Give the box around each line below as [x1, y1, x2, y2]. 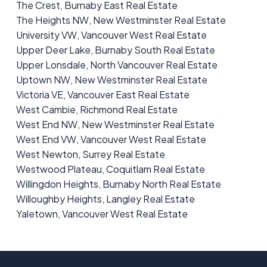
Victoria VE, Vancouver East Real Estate [15, 88, 190, 101]
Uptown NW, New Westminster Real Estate [15, 73, 207, 86]
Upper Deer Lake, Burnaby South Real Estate [15, 44, 215, 57]
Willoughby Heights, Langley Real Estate [15, 193, 195, 206]
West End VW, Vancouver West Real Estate [15, 133, 206, 146]
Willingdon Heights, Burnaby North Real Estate [15, 178, 221, 191]
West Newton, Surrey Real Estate [15, 148, 165, 161]
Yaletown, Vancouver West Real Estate [15, 207, 188, 221]
